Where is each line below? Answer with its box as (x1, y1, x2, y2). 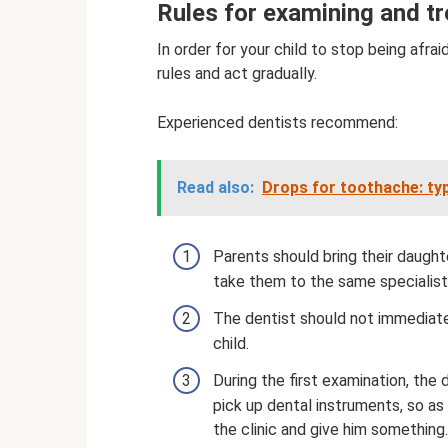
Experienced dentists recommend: (157, 112, 398, 132)
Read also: (177, 177, 254, 197)
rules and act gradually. (157, 63, 317, 83)
